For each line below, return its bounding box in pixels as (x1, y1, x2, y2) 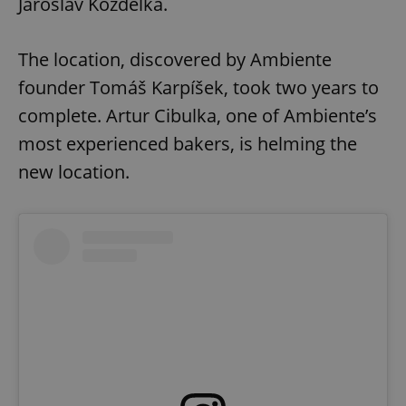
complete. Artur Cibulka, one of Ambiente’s (18, 102, 377, 128)
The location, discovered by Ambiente (18, 46, 332, 72)
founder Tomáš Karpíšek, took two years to (18, 74, 379, 100)
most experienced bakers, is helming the (18, 130, 357, 156)
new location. (18, 159, 130, 184)
